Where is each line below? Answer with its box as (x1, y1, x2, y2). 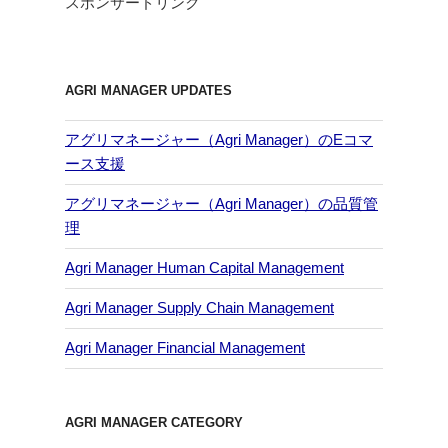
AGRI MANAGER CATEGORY (65, 414, 243, 430)
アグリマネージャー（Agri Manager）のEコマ (65, 131, 373, 149)
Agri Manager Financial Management (65, 339, 305, 357)
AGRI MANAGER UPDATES (65, 83, 232, 99)
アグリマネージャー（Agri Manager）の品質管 (65, 195, 378, 213)
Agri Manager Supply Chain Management (65, 299, 334, 317)
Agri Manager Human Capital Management (65, 259, 344, 277)
